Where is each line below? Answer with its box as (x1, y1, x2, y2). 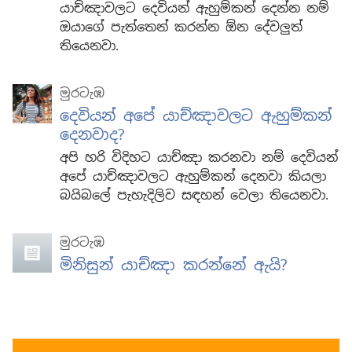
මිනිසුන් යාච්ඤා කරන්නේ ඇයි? (60, 255, 288, 276)
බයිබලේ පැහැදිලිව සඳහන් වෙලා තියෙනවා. (60, 187, 328, 204)
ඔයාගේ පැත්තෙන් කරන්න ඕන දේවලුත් (60, 19, 302, 36)
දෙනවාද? (60, 125, 125, 145)
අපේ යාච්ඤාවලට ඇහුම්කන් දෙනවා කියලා (60, 168, 326, 185)
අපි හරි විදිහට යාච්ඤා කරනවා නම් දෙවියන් (60, 149, 338, 167)
